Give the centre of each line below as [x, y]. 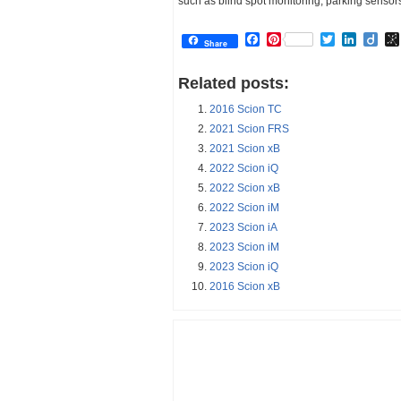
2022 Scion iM [244, 208]
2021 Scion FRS [249, 129]
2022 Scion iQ [244, 169]
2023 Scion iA [243, 228]
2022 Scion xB [245, 188]
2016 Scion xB [245, 287]
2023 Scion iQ [244, 267]
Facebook [291, 39]
